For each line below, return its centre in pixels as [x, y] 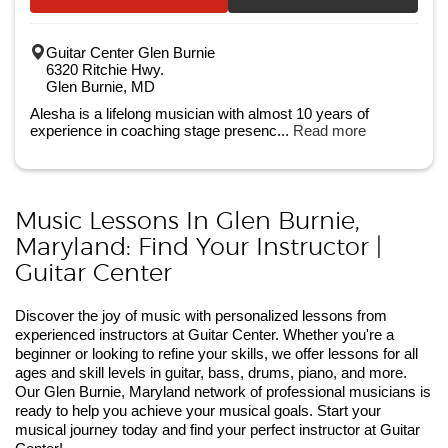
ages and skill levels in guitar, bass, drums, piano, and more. [211, 372]
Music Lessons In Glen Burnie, [187, 222]
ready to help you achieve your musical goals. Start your [198, 410]
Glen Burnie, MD [100, 86]
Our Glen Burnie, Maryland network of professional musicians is [223, 391]
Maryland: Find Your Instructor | [198, 248]
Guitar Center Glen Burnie [130, 52]
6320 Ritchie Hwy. [105, 69]
